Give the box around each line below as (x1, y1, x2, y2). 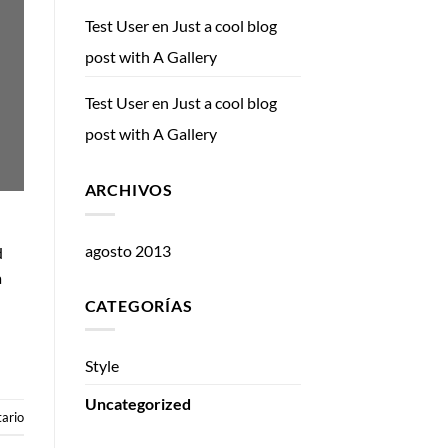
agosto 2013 (84, 240, 171, 260)
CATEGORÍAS (84, 295, 193, 315)
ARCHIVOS (84, 180, 173, 200)
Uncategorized (84, 394, 191, 414)
